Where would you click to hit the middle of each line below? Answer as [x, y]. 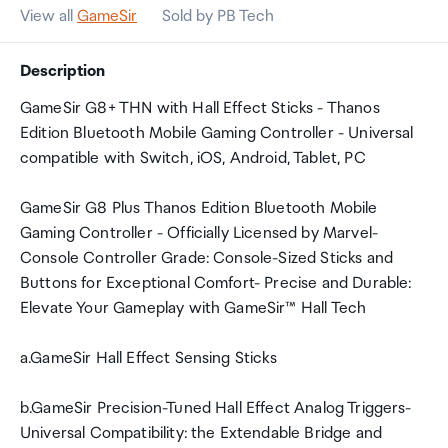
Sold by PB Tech [218, 16]
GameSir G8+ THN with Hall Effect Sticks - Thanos [200, 108]
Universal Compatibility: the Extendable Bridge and [201, 433]
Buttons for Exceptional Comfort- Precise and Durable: [216, 283]
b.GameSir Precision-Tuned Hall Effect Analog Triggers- [216, 408]
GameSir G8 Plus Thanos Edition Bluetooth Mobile [199, 208]
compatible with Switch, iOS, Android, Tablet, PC [193, 158]
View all [48, 16]
